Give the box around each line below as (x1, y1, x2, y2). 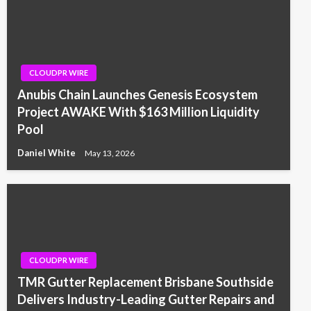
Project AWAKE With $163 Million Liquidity (17, 104, 260, 120)
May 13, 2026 (85, 147, 135, 158)
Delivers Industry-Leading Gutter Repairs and (17, 292, 275, 308)
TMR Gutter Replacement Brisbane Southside (17, 274, 274, 290)
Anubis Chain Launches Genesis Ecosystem (17, 87, 258, 103)
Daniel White (17, 147, 78, 159)
